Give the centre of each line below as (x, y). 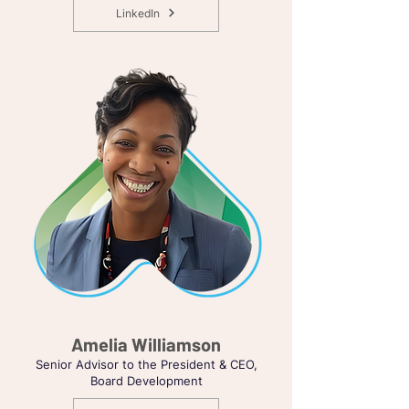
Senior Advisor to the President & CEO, (147, 364)
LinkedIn (138, 13)
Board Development (147, 381)
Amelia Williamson (146, 344)
